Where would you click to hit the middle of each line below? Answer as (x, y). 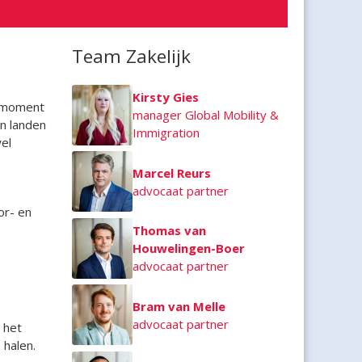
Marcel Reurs (171, 173)
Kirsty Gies (165, 97)
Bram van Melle (179, 306)
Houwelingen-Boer (188, 248)
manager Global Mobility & (205, 115)
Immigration (166, 133)
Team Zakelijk (131, 56)
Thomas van (169, 231)
